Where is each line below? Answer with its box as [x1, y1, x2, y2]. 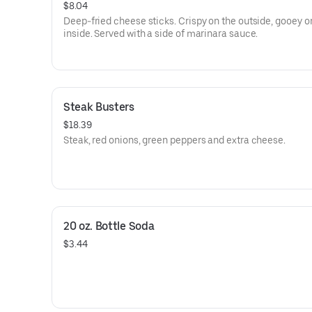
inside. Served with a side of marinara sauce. [63, 28, 258, 39]
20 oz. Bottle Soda [63, 219, 155, 233]
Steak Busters [63, 100, 134, 114]
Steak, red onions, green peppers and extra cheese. [63, 134, 286, 146]
